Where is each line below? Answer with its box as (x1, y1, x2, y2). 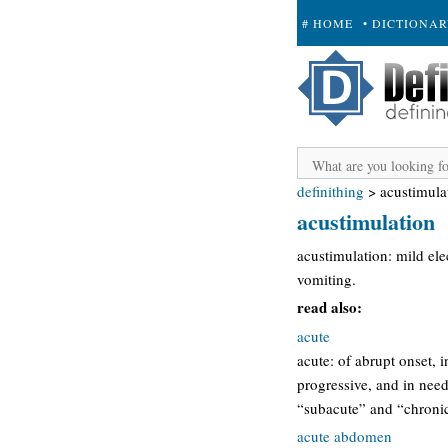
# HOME (302, 15, 353, 31)
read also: (297, 296, 362, 318)
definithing (297, 181, 364, 201)
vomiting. (297, 268, 356, 289)
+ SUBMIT (302, 61, 366, 77)
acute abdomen (297, 426, 392, 446)
